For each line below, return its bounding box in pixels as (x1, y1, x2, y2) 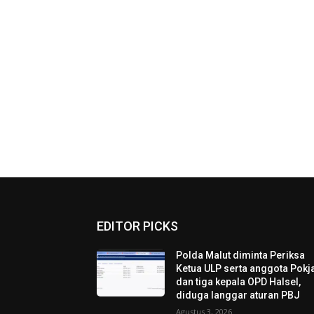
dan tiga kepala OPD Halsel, (176, 275, 301, 287)
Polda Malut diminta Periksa (176, 249, 306, 261)
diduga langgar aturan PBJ (176, 289, 301, 301)
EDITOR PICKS (97, 218, 178, 233)
